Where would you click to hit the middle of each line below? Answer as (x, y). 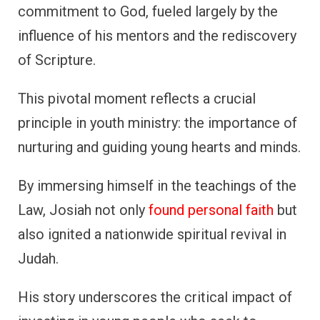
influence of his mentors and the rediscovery (157, 35)
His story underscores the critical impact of (155, 297)
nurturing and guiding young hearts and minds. (159, 147)
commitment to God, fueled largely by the (148, 11)
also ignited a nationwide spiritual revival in (152, 234)
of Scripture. (57, 60)
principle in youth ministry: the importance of (157, 122)
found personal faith (211, 210)
